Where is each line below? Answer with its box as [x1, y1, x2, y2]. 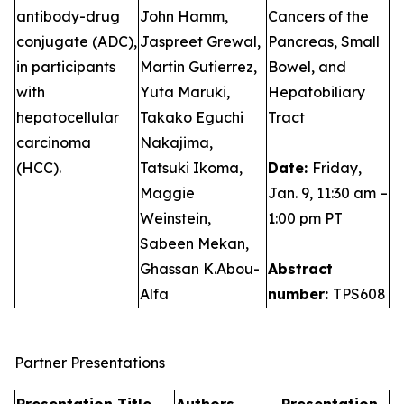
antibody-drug [16, 7, 120, 25]
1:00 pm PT [268, 209, 343, 227]
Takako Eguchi [140, 108, 243, 126]
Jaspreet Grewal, [140, 32, 261, 50]
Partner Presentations [14, 353, 165, 372]
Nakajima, [140, 133, 213, 151]
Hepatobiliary [268, 83, 365, 101]
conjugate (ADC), [16, 32, 137, 50]
